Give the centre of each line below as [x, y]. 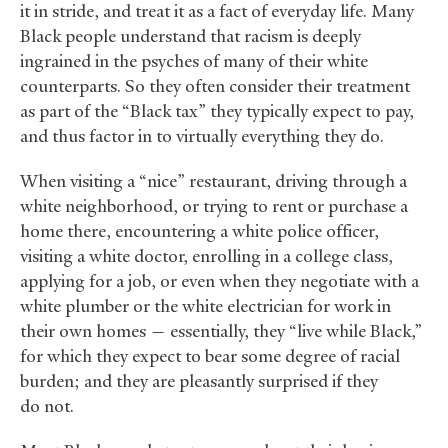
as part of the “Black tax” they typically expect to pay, [217, 111]
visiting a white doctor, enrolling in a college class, [206, 256]
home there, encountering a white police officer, [199, 231]
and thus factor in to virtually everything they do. [202, 136]
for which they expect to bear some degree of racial [210, 356]
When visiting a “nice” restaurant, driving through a [213, 181]
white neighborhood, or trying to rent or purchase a [214, 206]
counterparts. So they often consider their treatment [215, 86]
